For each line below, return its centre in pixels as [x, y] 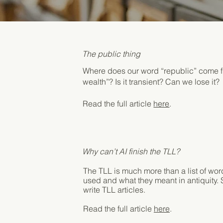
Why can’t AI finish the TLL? [131, 151]
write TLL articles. [115, 189]
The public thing [111, 54]
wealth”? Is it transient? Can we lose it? [151, 81]
